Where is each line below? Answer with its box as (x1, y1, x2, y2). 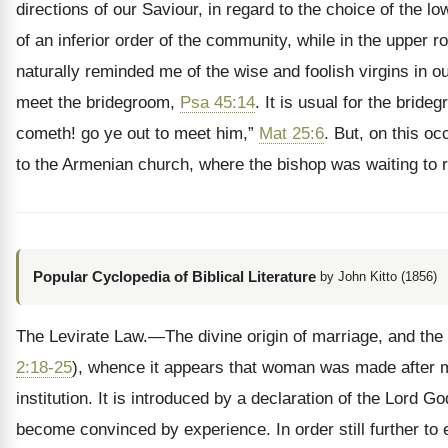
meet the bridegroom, (16, 93, 180, 113)
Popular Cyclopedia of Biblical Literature (33, 268, 316, 286)
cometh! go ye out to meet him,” (16, 124, 259, 144)
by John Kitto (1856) (320, 269, 437, 285)
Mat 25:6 (259, 124, 324, 144)
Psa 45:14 (180, 93, 255, 113)
